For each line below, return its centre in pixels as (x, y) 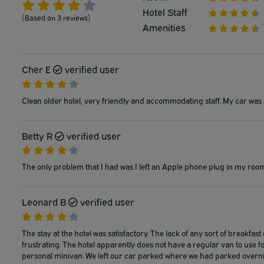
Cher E (36, 69)
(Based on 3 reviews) (56, 17)
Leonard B (44, 202)
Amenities (164, 27)
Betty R (37, 135)
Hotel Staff (165, 12)
